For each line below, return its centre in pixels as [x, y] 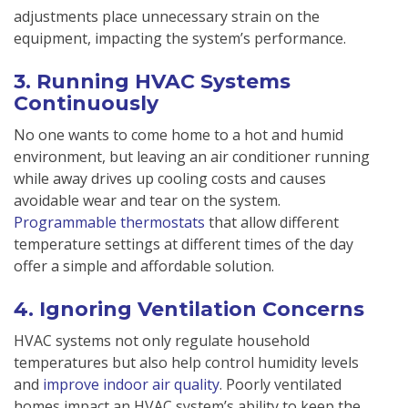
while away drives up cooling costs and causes [170, 179]
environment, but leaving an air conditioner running [192, 157]
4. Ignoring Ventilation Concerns [189, 310]
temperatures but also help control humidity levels [186, 363]
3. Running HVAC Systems [152, 82]
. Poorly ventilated [280, 385]
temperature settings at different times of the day [184, 245]
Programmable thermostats [109, 223]
